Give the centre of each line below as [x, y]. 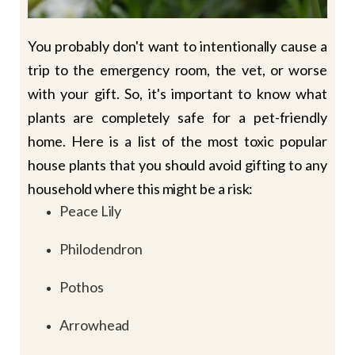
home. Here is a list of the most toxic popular [177, 141]
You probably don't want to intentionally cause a [177, 46]
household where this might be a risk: [141, 188]
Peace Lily [91, 210]
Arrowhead [95, 324]
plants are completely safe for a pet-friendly [177, 117]
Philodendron [101, 248]
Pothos [82, 286]
